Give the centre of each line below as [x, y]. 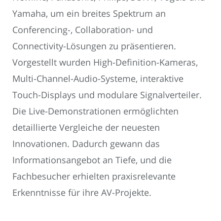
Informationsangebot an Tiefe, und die [92, 160]
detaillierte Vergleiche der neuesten [86, 128]
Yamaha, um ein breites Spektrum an [89, 14]
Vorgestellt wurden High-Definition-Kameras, [105, 62]
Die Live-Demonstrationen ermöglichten [95, 111]
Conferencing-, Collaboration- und [83, 30]
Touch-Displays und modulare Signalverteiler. [107, 95]
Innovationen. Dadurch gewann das [86, 144]
